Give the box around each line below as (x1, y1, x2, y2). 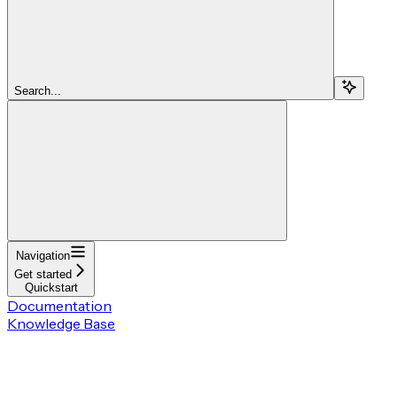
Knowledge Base (7, 314, 115, 332)
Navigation (16, 248, 70, 262)
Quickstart (24, 280, 78, 294)
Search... (14, 83, 61, 97)
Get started (14, 267, 72, 281)
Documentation (7, 296, 112, 315)
